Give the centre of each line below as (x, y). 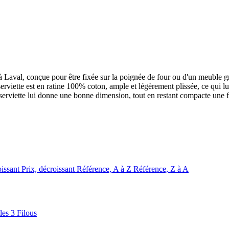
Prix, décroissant (49, 169)
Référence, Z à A (161, 169)
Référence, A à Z (105, 169)
